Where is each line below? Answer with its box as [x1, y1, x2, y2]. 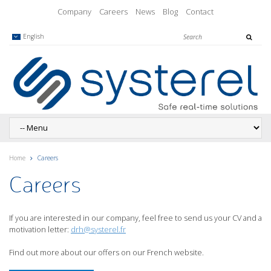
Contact [186, 6, 214, 17]
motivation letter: [9, 223, 71, 235]
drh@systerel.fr [71, 223, 126, 235]
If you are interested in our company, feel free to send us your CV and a [9, 212, 262, 223]
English [21, 32, 45, 41]
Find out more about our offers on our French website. [9, 246, 204, 258]
